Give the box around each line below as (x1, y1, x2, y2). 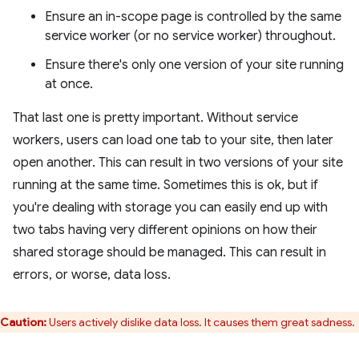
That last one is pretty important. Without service (13, 110, 298, 126)
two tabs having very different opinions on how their (13, 222, 317, 238)
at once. (45, 76, 93, 92)
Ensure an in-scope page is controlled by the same (45, 9, 341, 25)
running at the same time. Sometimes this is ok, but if (13, 177, 318, 193)
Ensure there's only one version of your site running (45, 57, 344, 73)
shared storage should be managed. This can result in (13, 244, 326, 260)
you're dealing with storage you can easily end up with (13, 200, 328, 216)
